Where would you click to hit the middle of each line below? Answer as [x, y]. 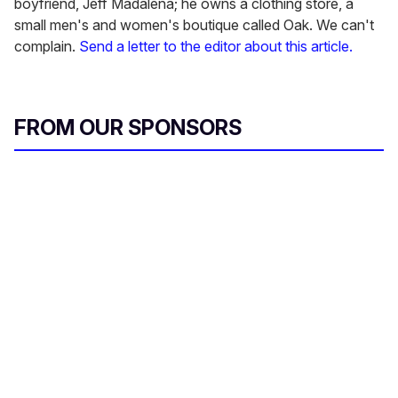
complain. [47, 47]
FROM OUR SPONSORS [128, 128]
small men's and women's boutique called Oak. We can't [194, 25]
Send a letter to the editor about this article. [216, 47]
